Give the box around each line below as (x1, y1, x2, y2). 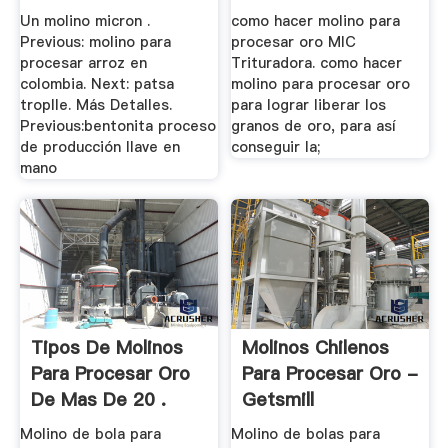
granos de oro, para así (231, 116, 397, 137)
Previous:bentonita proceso (19, 116, 216, 137)
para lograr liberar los (231, 95, 387, 116)
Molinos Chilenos (242, 334, 390, 360)
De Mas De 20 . (30, 386, 166, 412)
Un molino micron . (19, 11, 150, 32)
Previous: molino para (19, 32, 171, 53)
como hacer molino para (231, 11, 401, 32)
